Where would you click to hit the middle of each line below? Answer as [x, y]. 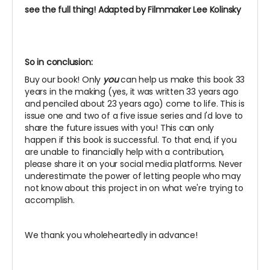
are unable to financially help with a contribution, [125, 152]
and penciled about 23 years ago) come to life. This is [135, 103]
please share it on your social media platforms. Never [133, 164]
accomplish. [50, 200]
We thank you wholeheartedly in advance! [111, 235]
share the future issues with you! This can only [120, 127]
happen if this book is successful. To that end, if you [131, 140]
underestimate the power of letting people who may [133, 176]
